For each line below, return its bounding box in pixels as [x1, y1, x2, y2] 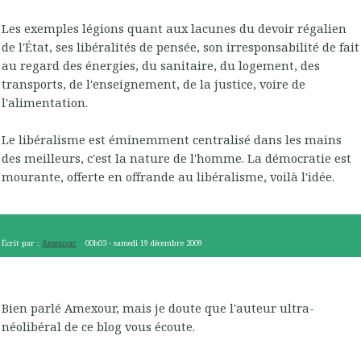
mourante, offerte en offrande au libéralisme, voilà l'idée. [2, 168, 334, 185]
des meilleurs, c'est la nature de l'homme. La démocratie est [2, 149, 351, 166]
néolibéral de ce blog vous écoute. [2, 317, 195, 334]
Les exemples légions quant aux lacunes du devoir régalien [2, 19, 346, 36]
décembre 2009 [151, 238, 203, 249]
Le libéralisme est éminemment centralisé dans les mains [2, 131, 342, 147]
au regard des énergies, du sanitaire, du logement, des [2, 56, 320, 73]
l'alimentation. [2, 93, 88, 110]
